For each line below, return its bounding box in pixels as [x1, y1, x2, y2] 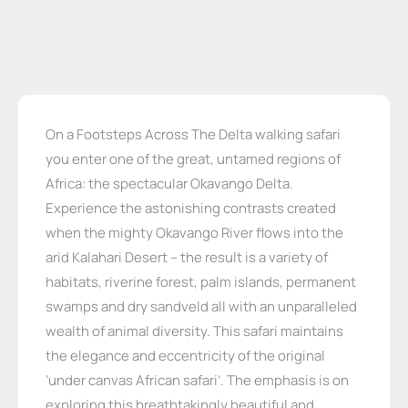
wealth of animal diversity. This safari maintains [45, 321, 343, 342]
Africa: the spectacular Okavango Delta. [45, 174, 293, 194]
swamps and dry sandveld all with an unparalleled [45, 297, 357, 317]
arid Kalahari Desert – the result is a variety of [45, 248, 328, 268]
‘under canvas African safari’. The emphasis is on [45, 371, 349, 391]
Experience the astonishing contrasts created [45, 199, 336, 219]
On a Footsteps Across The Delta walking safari [45, 125, 341, 145]
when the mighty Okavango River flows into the [45, 223, 343, 243]
